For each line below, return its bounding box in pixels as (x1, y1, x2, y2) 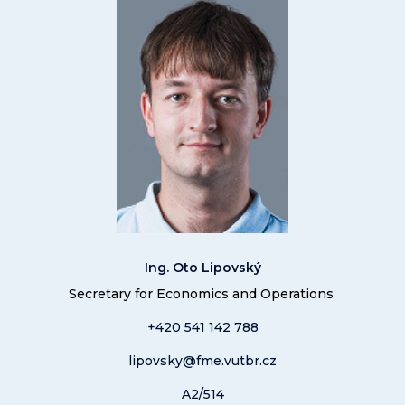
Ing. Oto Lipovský (144, 259, 261, 276)
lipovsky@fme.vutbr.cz (128, 353, 277, 369)
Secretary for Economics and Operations (68, 286, 337, 302)
